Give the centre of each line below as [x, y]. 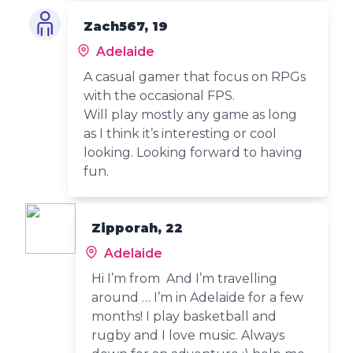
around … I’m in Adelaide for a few [197, 297]
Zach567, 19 [126, 26]
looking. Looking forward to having [193, 152]
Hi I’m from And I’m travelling [184, 278]
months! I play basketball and [184, 316]
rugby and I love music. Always [188, 335]
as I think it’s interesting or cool [180, 133]
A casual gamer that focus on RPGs [195, 76]
